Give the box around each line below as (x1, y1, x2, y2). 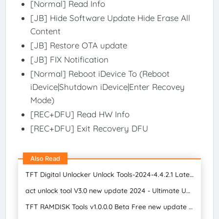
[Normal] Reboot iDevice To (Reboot (30, 68, 170, 79)
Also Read (30, 154, 61, 163)
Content (30, 25, 63, 36)
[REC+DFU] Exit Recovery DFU (30, 123, 148, 133)
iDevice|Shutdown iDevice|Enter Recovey (30, 81, 185, 92)
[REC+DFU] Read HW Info (30, 109, 130, 119)
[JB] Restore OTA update (30, 40, 127, 50)
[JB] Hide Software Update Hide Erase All (30, 12, 190, 23)
